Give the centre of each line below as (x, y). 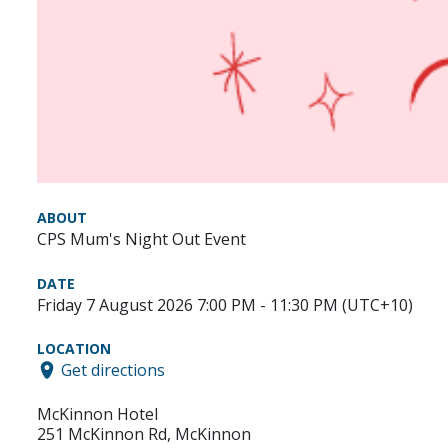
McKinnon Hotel (97, 413)
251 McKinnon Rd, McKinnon (144, 433)
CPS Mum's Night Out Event (141, 239)
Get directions (113, 369)
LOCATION (74, 349)
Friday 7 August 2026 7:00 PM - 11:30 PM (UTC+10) (225, 305)
